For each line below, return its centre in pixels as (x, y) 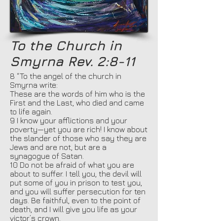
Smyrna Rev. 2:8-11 (73, 61)
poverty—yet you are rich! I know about (79, 129)
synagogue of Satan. (47, 156)
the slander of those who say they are (78, 138)
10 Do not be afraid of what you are (72, 165)
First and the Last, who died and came (77, 102)
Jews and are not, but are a (58, 147)
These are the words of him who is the (77, 93)
